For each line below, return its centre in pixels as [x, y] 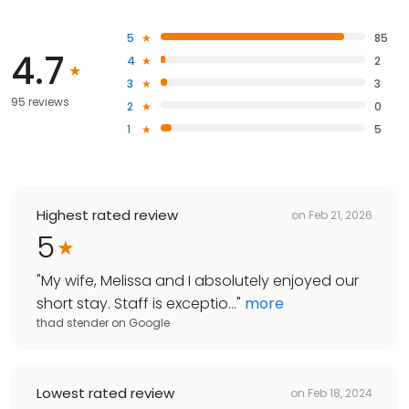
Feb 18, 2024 [340, 393]
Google [149, 323]
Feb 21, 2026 [341, 215]
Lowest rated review [105, 393]
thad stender [73, 323]
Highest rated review [107, 215]
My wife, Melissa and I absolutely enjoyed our [200, 281]
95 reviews [40, 102]
